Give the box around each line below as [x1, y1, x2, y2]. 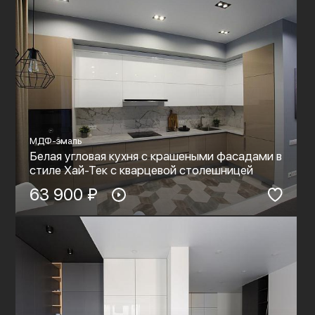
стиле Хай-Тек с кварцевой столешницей [29, 163, 253, 177]
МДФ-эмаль [29, 136, 82, 146]
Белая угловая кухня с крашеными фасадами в [29, 149, 282, 163]
